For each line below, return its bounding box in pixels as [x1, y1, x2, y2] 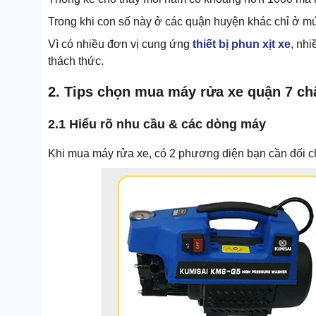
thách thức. [48, 54, 104, 67]
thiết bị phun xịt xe [193, 37, 291, 50]
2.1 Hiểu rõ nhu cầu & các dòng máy [48, 117, 266, 132]
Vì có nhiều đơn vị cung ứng [48, 37, 193, 50]
